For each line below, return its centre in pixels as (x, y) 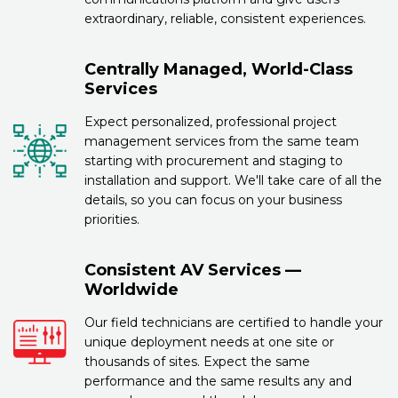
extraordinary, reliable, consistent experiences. (225, 18)
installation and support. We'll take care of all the (233, 180)
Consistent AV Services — (193, 270)
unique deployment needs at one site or (209, 342)
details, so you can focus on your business (213, 199)
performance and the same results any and (218, 381)
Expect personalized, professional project (211, 121)
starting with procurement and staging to (214, 160)
